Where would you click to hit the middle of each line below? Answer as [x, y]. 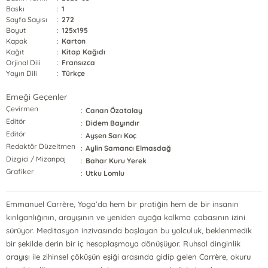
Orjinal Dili [24, 63]
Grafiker [20, 171]
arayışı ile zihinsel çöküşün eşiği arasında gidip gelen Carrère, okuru [128, 257]
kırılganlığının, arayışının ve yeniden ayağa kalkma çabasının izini [126, 217]
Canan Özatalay [114, 110]
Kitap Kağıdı [84, 52]
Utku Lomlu [105, 173]
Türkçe [74, 73]
